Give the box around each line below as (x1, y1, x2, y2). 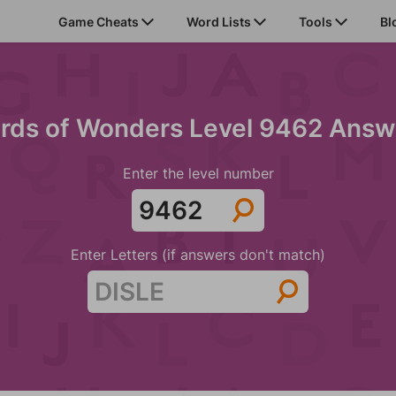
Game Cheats (58, 13, 141, 29)
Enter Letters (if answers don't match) (71, 246, 325, 263)
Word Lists (187, 13, 254, 29)
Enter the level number (122, 164, 274, 182)
